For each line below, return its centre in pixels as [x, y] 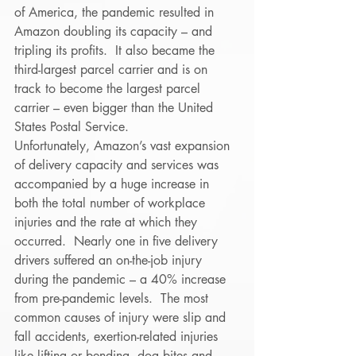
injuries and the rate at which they [108, 222]
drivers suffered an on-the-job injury [110, 260]
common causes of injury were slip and [122, 317]
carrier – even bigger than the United [116, 108]
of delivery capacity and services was [118, 165]
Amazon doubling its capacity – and [115, 31]
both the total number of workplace [112, 203]
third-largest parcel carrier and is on [113, 70]
